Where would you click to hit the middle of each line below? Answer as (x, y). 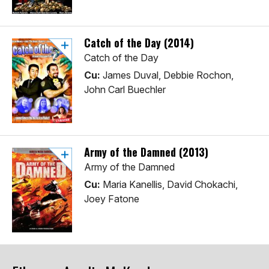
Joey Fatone (112, 199)
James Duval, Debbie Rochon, (167, 75)
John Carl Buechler (125, 90)
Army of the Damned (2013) (146, 152)
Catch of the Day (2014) (139, 43)
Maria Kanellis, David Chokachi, (169, 185)
